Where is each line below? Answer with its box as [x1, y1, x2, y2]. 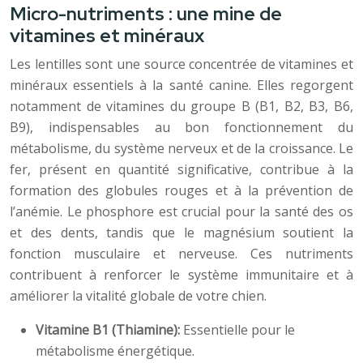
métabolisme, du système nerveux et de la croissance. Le [10, 139, 353, 157]
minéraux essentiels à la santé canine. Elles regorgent [10, 76, 353, 94]
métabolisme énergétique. [36, 342, 194, 360]
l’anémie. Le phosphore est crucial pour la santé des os [10, 203, 353, 220]
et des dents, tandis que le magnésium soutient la [10, 224, 353, 241]
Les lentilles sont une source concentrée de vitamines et [10, 55, 353, 73]
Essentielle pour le [183, 321, 295, 339]
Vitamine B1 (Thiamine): [36, 321, 183, 339]
